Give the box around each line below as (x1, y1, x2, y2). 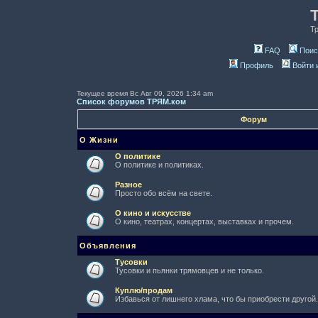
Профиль (240, 61, 273, 70)
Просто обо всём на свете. (115, 189, 212, 197)
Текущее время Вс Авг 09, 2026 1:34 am (77, 89, 213, 97)
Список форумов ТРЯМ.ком (77, 97, 186, 106)
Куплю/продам (115, 286, 172, 295)
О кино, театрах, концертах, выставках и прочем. (115, 217, 294, 226)
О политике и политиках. (115, 160, 204, 169)
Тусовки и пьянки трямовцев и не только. (115, 266, 264, 275)
